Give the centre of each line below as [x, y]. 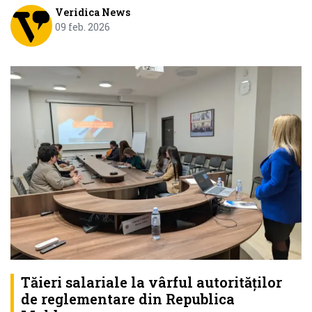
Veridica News [92, 13]
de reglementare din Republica [128, 299]
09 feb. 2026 [82, 27]
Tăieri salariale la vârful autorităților [151, 282]
